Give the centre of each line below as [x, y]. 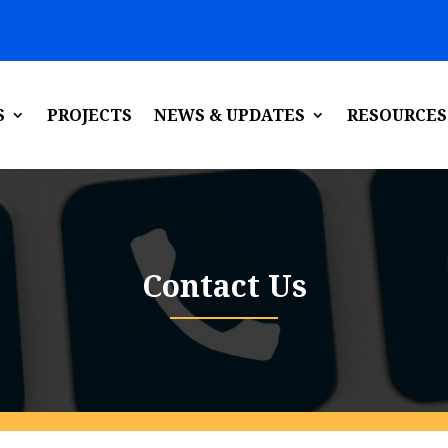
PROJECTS [89, 115]
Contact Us [224, 285]
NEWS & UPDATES [229, 115]
